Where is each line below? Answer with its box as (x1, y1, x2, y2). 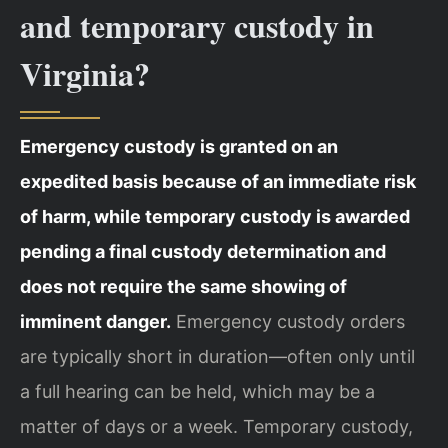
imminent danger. (20, 311, 171, 333)
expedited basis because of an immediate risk (20, 171, 416, 193)
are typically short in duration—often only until (20, 346, 415, 368)
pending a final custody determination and (20, 241, 386, 263)
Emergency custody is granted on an (20, 136, 338, 158)
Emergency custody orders (171, 311, 405, 333)
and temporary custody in (20, 2, 374, 50)
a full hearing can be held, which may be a (20, 381, 375, 403)
